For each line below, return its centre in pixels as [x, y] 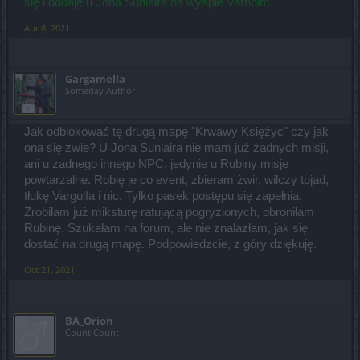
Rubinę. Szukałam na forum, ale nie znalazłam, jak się [166, 228]
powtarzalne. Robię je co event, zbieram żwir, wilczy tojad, [176, 180]
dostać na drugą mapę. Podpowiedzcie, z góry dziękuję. [170, 244]
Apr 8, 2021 [47, 27]
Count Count [92, 332]
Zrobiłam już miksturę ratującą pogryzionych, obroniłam [169, 212]
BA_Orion [89, 320]
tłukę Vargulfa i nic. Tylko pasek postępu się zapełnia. [163, 196]
